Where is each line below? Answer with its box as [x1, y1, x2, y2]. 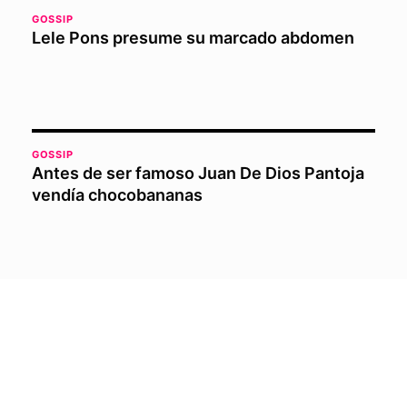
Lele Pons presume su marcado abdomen [31, 27, 354, 47]
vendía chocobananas [31, 184, 203, 204]
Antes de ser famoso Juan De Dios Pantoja [31, 163, 364, 183]
